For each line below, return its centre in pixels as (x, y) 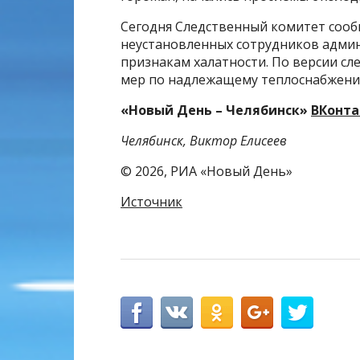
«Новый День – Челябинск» (216, 110)
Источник (151, 202)
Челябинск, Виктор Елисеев (204, 141)
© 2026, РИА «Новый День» (207, 171)
